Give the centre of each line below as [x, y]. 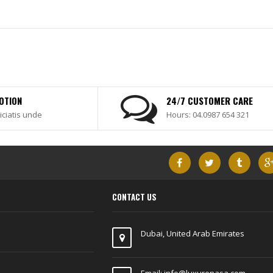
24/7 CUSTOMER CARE [210, 101]
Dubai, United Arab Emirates [193, 233]
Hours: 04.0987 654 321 [208, 115]
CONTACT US [134, 197]
